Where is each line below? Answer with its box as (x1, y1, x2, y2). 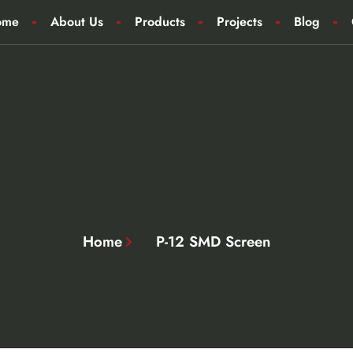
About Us (50, 13, 103, 31)
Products (134, 13, 185, 31)
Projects (216, 13, 262, 31)
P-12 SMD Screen (156, 231, 271, 253)
